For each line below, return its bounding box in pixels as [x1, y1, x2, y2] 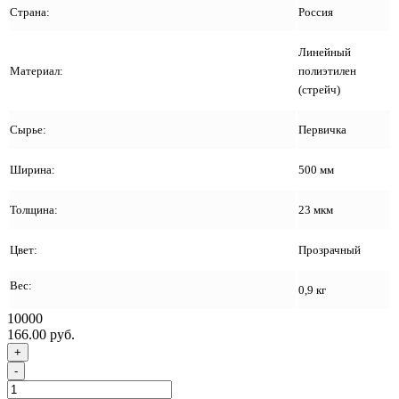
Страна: [10, 4, 53, 19]
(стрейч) [298, 82, 340, 96]
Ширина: [10, 162, 58, 176]
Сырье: [10, 122, 46, 136]
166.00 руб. [7, 326, 75, 342]
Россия [298, 4, 333, 19]
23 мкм [298, 202, 333, 216]
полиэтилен [298, 63, 356, 77]
